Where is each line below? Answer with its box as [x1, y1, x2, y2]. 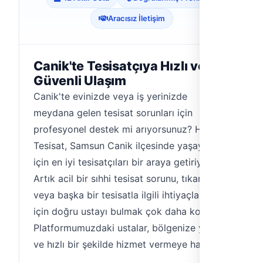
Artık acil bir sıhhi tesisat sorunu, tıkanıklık [33, 173, 221, 184]
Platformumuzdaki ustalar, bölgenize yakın [33, 222, 222, 234]
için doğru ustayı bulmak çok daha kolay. [33, 205, 215, 217]
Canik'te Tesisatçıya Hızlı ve [33, 58, 205, 73]
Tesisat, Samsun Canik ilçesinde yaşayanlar [33, 140, 225, 151]
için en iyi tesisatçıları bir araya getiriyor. [33, 156, 213, 168]
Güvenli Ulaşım [33, 73, 126, 88]
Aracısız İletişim [107, 14, 165, 23]
